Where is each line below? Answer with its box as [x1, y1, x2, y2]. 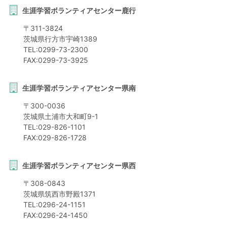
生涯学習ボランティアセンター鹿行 [22, 6, 136, 15]
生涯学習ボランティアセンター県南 [22, 84, 136, 93]
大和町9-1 [65, 112, 98, 121]
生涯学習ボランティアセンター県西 [22, 161, 136, 170]
